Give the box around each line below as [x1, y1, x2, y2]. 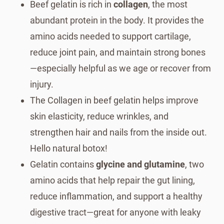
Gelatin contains [30, 158, 96, 169]
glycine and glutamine [96, 158, 185, 169]
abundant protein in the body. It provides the [30, 14, 204, 25]
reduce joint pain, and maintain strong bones [30, 46, 205, 57]
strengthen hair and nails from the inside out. [30, 126, 207, 137]
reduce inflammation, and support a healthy [30, 190, 202, 201]
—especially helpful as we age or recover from [30, 62, 211, 73]
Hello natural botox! [30, 142, 107, 153]
